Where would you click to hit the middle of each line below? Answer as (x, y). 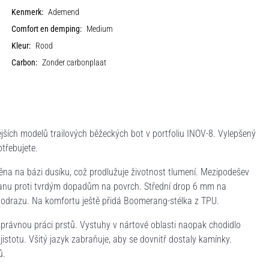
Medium (100, 29)
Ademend (64, 12)
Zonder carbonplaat (74, 62)
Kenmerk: (28, 12)
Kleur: (21, 46)
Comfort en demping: (47, 29)
